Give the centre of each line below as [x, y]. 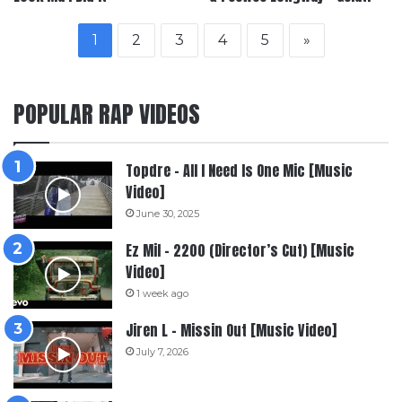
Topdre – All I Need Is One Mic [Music [239, 170]
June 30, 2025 [168, 213]
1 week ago [162, 293]
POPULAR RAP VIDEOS [107, 114]
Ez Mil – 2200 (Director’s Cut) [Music [240, 250]
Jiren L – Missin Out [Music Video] [231, 330]
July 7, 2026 [162, 351]
